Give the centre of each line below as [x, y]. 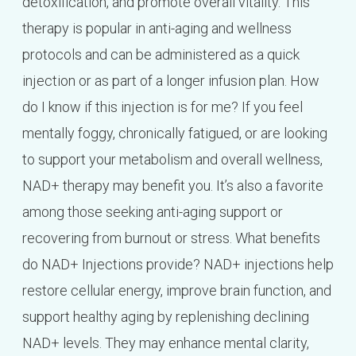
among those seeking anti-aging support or [152, 212]
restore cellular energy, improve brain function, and [176, 291]
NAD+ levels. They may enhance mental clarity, [165, 343]
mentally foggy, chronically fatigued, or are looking [174, 133]
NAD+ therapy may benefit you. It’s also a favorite [172, 186]
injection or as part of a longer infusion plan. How [170, 81]
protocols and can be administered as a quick [161, 55]
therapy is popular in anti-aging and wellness [157, 29]
